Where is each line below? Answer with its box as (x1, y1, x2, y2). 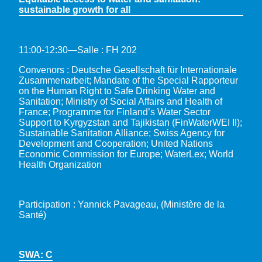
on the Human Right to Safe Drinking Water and (19, 85, 215, 96)
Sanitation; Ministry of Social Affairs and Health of (19, 96, 222, 106)
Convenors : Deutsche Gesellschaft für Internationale (19, 64, 237, 75)
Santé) (19, 209, 46, 220)
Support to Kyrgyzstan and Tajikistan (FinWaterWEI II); (19, 117, 242, 127)
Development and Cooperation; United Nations (19, 138, 213, 149)
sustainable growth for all (19, 4, 130, 15)
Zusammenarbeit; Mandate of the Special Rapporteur (19, 75, 238, 85)
